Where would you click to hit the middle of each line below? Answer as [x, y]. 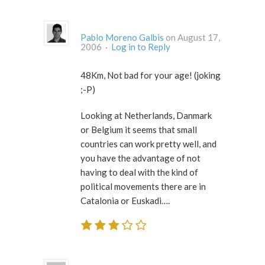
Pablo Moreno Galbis [122, 37]
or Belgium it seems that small [139, 129]
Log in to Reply [141, 46]
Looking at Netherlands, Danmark [146, 115]
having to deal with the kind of [139, 172]
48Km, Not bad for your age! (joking [151, 75]
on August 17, [192, 37]
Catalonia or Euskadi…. [125, 200]
